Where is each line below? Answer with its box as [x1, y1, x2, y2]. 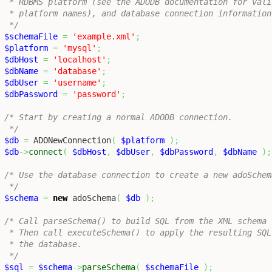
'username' [53, 77, 101, 87]
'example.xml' [72, 31, 135, 41]
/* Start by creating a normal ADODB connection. [4, 112, 233, 122]
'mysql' [63, 42, 97, 53]
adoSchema [67, 192, 116, 203]
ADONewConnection [29, 135, 111, 145]
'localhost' [53, 54, 106, 64]
